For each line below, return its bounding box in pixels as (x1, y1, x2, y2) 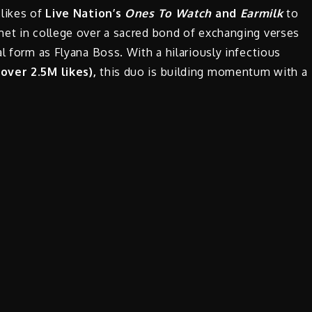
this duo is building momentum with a (100, 65, 308, 79)
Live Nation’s (45, 6, 125, 21)
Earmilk (240, 6, 283, 21)
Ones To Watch (125, 6, 215, 21)
